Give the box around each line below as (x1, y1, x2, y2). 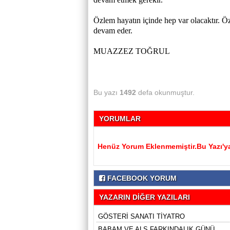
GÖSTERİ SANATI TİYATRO (98, 213, 185, 220)
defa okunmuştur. (136, 88, 195, 97)
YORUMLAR (99, 114, 141, 123)
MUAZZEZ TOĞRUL (93, 47, 170, 55)
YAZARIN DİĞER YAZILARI (99, 193, 190, 201)
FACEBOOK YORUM (105, 174, 177, 182)
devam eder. (93, 26, 132, 35)
